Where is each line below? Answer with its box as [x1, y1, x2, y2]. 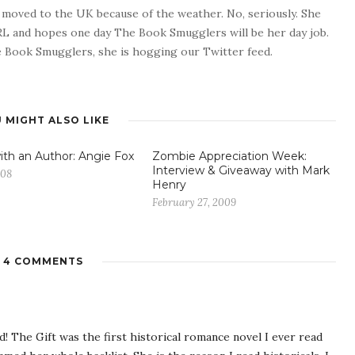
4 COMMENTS [2, 255, 83, 267]
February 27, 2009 [152, 196, 236, 209]
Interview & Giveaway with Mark [152, 163, 330, 177]
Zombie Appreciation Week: [152, 149, 307, 163]
